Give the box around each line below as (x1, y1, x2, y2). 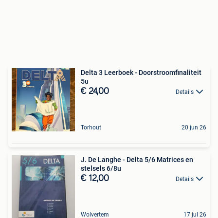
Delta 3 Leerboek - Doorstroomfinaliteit (81, 69, 201, 76)
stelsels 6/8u (81, 164, 121, 172)
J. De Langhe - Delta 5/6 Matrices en (81, 156, 193, 163)
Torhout (81, 124, 101, 131)
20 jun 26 (182, 124, 206, 131)
